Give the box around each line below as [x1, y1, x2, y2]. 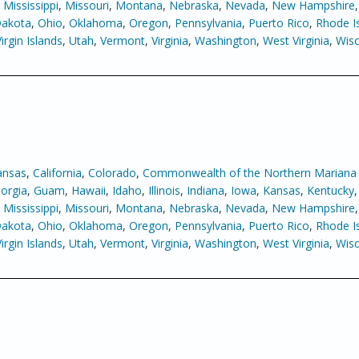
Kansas [263, 183, 301, 198]
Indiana [187, 183, 224, 198]
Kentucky [307, 183, 354, 198]
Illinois [148, 183, 180, 198]
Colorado [88, 165, 136, 180]
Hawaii [71, 183, 106, 198]
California [33, 165, 82, 180]
